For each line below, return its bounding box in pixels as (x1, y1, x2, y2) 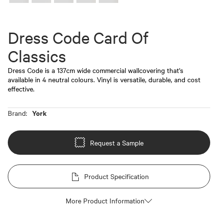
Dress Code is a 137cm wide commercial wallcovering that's (8, 65, 183, 75)
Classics (8, 46, 66, 66)
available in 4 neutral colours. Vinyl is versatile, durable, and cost (8, 74, 200, 84)
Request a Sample (90, 137, 144, 147)
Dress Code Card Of (8, 28, 148, 48)
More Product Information (66, 196, 145, 205)
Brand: (8, 108, 27, 118)
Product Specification (84, 171, 149, 181)
